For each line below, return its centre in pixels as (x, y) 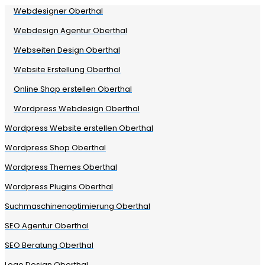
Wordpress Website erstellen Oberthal (79, 128)
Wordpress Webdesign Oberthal (77, 109)
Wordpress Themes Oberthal (61, 167)
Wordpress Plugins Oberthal (59, 187)
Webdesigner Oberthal (58, 11)
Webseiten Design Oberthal (67, 50)
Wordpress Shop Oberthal (55, 148)
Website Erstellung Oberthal (67, 70)
